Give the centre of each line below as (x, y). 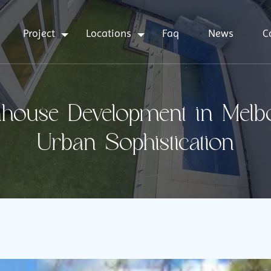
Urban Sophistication (135, 143)
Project (39, 33)
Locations (109, 33)
